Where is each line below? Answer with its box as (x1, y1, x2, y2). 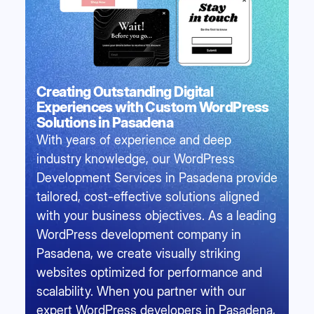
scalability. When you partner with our (36, 283, 246, 299)
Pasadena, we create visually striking (36, 245, 240, 261)
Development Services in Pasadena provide (36, 170, 278, 185)
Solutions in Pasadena (36, 114, 174, 131)
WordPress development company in (36, 226, 241, 242)
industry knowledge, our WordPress (36, 151, 235, 166)
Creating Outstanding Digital (36, 83, 214, 100)
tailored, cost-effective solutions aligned (36, 189, 259, 204)
